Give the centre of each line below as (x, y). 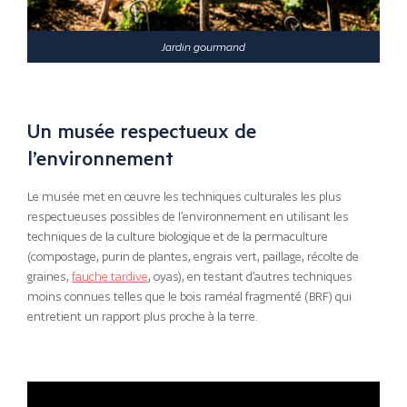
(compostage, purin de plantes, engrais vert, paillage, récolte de (193, 257)
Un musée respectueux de (142, 130)
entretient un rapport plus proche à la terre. (143, 317)
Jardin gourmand (203, 46)
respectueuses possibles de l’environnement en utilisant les (188, 217)
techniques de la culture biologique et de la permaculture (178, 237)
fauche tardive (110, 277)
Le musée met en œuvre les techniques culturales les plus (184, 197)
